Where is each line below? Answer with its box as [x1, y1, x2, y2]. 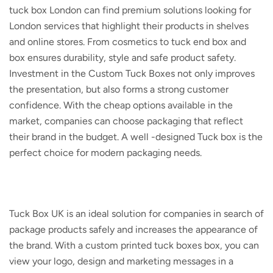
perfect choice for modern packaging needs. [9, 147, 202, 159]
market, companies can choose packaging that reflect [9, 115, 243, 127]
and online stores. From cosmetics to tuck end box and [9, 36, 246, 48]
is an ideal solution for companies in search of [64, 208, 264, 220]
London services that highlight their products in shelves [9, 20, 249, 32]
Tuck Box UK [9, 208, 64, 220]
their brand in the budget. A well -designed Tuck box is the [9, 131, 263, 143]
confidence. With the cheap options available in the [9, 99, 233, 112]
